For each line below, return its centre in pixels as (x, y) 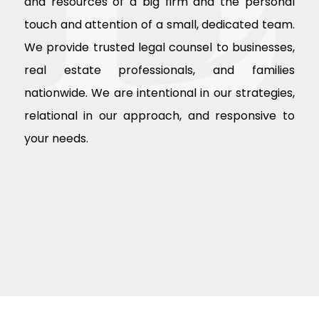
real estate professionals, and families (159, 70)
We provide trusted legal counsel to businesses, (159, 48)
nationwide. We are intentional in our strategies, (159, 93)
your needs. (56, 139)
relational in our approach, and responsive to (159, 116)
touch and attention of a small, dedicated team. (159, 25)
